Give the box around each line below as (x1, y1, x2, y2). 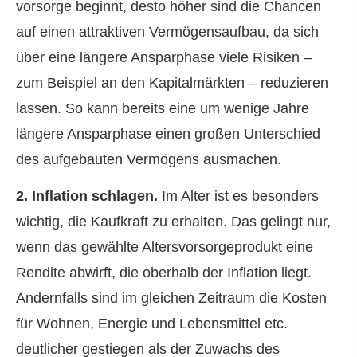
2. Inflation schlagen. (16, 188, 158, 205)
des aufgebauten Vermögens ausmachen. (16, 151, 281, 167)
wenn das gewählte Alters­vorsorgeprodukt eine (16, 239, 313, 256)
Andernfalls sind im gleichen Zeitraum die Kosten (16, 290, 327, 307)
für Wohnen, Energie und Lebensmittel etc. (16, 316, 288, 332)
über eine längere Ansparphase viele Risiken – (16, 49, 312, 65)
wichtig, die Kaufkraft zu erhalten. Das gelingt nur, (16, 214, 331, 230)
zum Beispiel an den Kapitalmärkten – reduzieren (16, 74, 328, 91)
